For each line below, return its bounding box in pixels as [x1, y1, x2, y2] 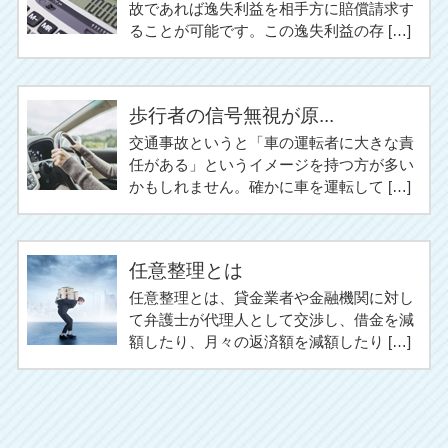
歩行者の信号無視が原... [129, 104, 334, 126]
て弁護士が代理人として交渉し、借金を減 [129, 311, 414, 329]
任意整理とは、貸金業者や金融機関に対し [129, 289, 414, 307]
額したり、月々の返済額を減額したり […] [129, 333, 411, 351]
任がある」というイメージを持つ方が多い [129, 155, 414, 173]
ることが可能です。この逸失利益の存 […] [129, 22, 411, 40]
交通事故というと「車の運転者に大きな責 [129, 133, 414, 151]
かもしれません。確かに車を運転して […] [129, 177, 411, 195]
